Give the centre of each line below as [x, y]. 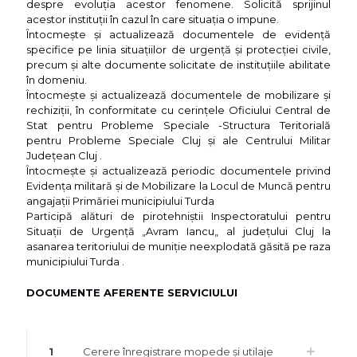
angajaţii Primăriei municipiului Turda [120, 201]
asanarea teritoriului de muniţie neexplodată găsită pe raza [178, 247]
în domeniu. [57, 80]
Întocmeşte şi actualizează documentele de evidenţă [178, 35]
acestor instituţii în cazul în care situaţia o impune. [153, 20]
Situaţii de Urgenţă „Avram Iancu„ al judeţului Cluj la [178, 231]
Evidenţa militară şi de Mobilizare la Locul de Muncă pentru [178, 186]
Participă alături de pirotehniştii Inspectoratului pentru [178, 216]
